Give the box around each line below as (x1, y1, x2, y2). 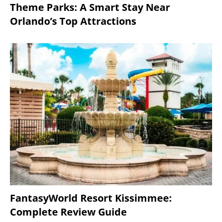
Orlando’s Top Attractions (10, 14, 136, 28)
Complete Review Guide (10, 205, 127, 219)
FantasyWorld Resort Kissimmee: (10, 191, 172, 205)
